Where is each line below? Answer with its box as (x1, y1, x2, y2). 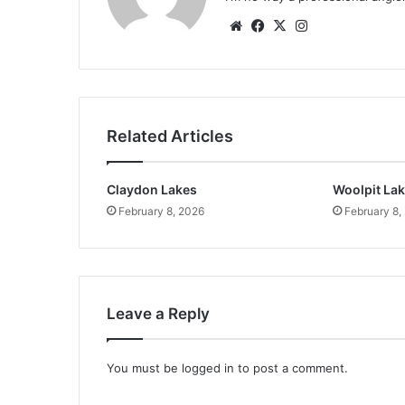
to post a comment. (234, 361, 348, 376)
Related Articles (107, 127, 233, 146)
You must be (107, 361, 182, 376)
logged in (182, 361, 234, 376)
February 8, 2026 (118, 204, 204, 219)
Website (246, 16, 297, 34)
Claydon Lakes (107, 182, 197, 198)
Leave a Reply (107, 305, 210, 324)
